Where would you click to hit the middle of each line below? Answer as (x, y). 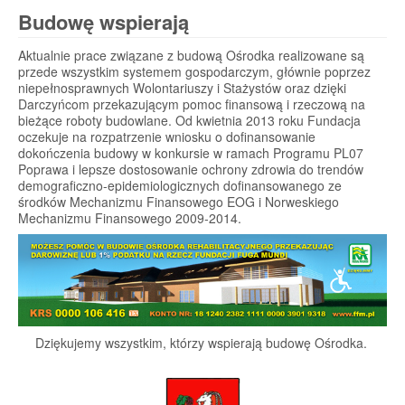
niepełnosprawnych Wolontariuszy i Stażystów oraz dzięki (182, 88)
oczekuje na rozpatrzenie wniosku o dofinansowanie (167, 137)
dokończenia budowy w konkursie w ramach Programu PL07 (191, 153)
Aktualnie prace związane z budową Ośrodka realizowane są (191, 56)
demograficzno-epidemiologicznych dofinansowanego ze (180, 186)
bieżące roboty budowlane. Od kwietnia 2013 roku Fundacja (189, 121)
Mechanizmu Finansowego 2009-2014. (130, 218)
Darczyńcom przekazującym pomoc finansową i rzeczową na (192, 104)
